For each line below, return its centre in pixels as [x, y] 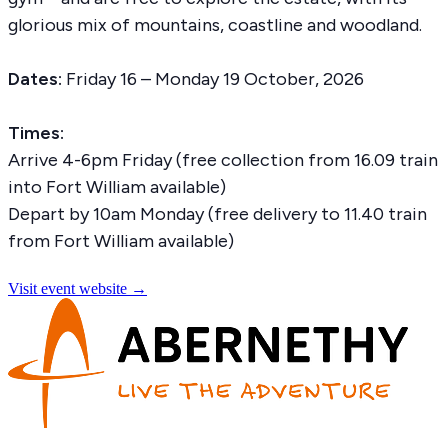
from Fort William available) [121, 240]
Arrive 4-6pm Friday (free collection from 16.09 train [223, 159]
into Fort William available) [117, 186]
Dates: [37, 78]
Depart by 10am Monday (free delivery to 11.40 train [217, 213]
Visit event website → [77, 289]
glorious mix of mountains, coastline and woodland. [215, 24]
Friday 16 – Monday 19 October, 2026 [215, 78]
